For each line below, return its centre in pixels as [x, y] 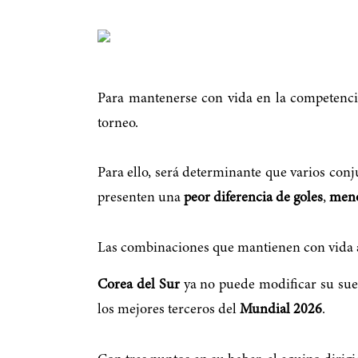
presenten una [141, 199]
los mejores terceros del [169, 310]
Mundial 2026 [281, 310]
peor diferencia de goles [253, 199]
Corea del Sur [139, 286]
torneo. [118, 123]
